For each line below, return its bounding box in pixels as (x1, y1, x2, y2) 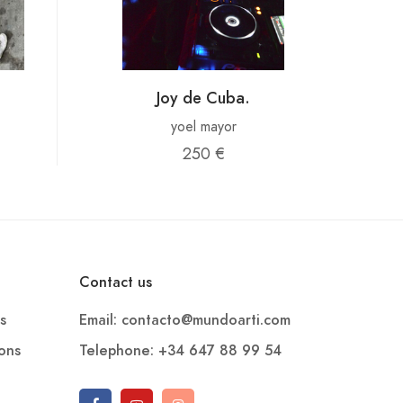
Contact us (79, 273, 152, 292)
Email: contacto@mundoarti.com (79, 310, 291, 330)
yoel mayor (170, 117, 237, 137)
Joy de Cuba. (157, 86, 250, 109)
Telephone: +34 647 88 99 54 (79, 341, 282, 361)
